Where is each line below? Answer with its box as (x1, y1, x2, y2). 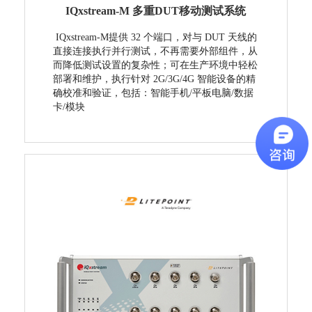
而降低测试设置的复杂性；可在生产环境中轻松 (52, 60, 258, 71)
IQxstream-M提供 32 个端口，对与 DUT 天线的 (52, 32, 257, 43)
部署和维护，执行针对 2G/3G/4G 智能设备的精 (52, 74, 256, 85)
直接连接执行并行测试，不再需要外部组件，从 (52, 46, 258, 57)
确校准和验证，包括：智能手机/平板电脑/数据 (52, 88, 253, 99)
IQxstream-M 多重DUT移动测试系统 (65, 5, 247, 17)
